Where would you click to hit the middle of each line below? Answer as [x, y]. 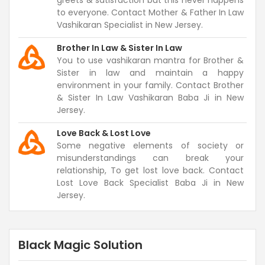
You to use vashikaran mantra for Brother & [150, 60]
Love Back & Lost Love [104, 133]
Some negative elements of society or [150, 146]
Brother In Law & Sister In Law [119, 48]
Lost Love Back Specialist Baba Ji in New [150, 183]
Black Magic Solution [80, 245]
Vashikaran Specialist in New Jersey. [130, 25]
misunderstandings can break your [150, 158]
